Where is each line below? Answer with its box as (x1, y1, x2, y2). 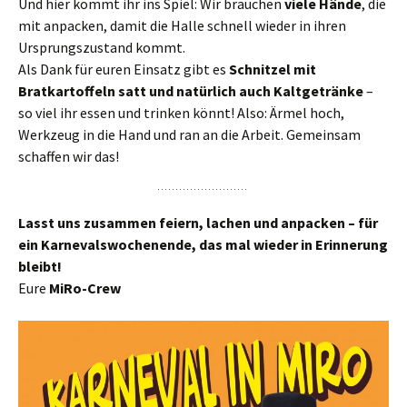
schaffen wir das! (18, 146, 119, 165)
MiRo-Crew (49, 278, 121, 297)
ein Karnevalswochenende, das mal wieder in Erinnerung (18, 234, 388, 253)
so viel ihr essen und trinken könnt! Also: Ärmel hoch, (18, 103, 344, 122)
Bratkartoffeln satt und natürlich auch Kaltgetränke (18, 81, 363, 100)
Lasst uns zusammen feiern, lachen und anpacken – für (18, 213, 378, 232)
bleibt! (18, 256, 62, 275)
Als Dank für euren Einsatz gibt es (18, 59, 229, 78)
